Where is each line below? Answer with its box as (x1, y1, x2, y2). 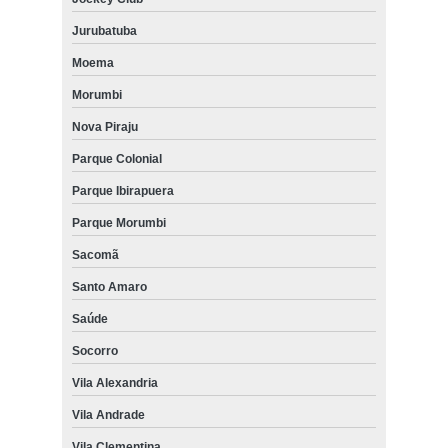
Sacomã (71, 247, 119, 262)
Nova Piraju (71, 119, 138, 134)
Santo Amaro (71, 279, 147, 294)
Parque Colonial (71, 151, 162, 166)
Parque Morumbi (71, 215, 166, 230)
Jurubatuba (71, 23, 137, 38)
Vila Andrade (71, 407, 145, 422)
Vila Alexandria (71, 375, 158, 390)
